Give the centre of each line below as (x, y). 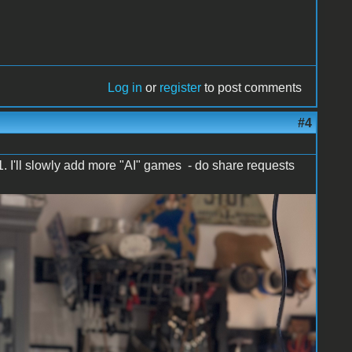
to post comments (252, 87)
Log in (125, 87)
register (181, 87)
